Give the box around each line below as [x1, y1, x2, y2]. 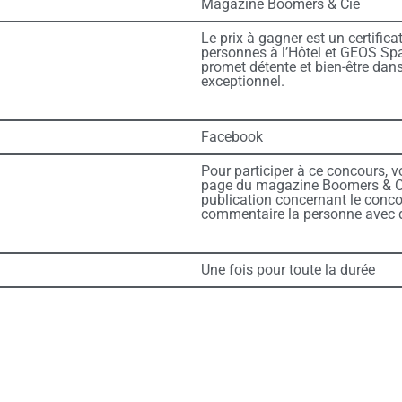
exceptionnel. [200, 73, 284, 91]
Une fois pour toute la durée [200, 261, 375, 279]
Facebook [200, 128, 263, 146]
